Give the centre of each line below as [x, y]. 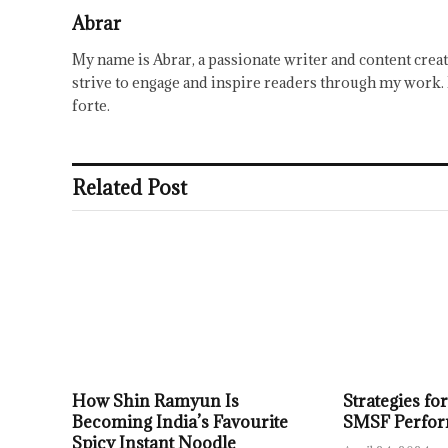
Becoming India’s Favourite [180, 421]
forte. [91, 105]
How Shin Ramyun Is [155, 400]
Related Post [129, 187]
